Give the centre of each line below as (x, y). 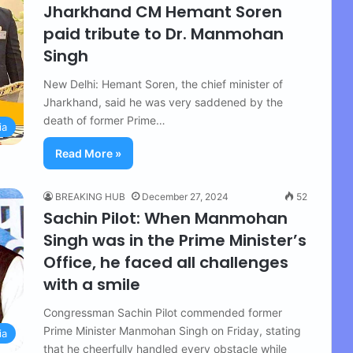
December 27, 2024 (185, 197)
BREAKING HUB (90, 197)
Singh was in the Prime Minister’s (175, 240)
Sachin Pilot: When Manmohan (165, 218)
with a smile (92, 284)
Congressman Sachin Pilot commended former (163, 312)
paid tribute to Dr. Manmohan (163, 34)
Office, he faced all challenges (166, 262)
